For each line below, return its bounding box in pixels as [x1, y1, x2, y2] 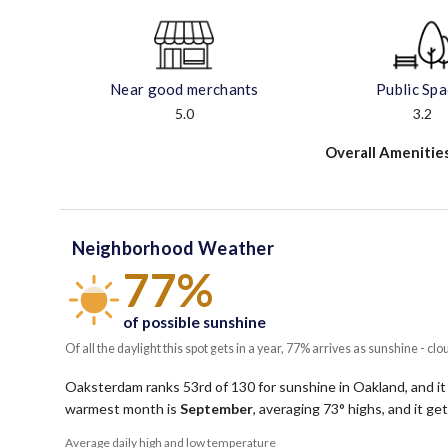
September [180, 400, 253, 418]
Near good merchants [110, 80, 259, 99]
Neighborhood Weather [72, 237, 274, 260]
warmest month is [65, 400, 180, 418]
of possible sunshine [123, 313, 266, 332]
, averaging [253, 400, 323, 418]
